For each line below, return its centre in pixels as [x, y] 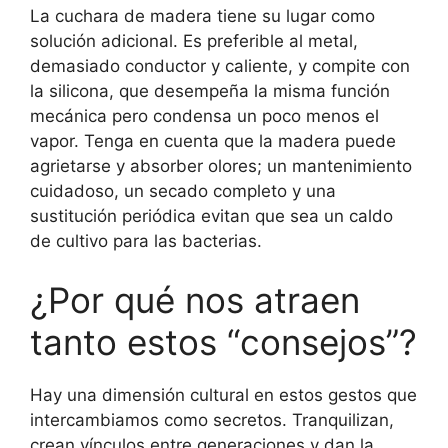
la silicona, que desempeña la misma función [210, 90]
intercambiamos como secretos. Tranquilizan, [212, 420]
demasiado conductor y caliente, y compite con [220, 65]
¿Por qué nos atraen [195, 300]
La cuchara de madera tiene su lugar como [202, 15]
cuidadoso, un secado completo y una [183, 190]
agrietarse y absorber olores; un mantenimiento [221, 165]
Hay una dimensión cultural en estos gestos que [223, 395]
